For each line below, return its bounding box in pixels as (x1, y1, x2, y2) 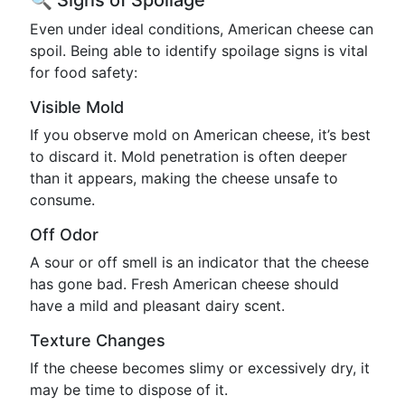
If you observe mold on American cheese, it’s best (30, 126, 371, 144)
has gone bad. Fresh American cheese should (30, 275, 339, 293)
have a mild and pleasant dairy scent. (30, 297, 285, 315)
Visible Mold (30, 98, 124, 117)
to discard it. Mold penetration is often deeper (30, 147, 347, 165)
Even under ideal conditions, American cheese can (30, 20, 373, 38)
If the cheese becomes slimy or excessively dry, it (30, 359, 370, 377)
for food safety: (30, 63, 137, 81)
